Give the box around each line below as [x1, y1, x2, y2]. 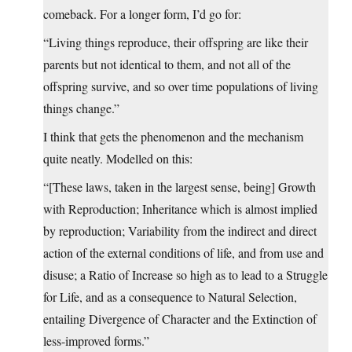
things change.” [43, 100, 119, 117]
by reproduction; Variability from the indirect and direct [43, 222, 317, 240]
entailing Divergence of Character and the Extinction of [43, 310, 317, 328]
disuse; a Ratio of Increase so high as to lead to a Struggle [43, 266, 328, 284]
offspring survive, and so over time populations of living [43, 78, 318, 95]
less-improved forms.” [43, 332, 149, 350]
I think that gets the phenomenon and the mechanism [43, 128, 303, 145]
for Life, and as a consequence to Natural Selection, [43, 288, 297, 306]
